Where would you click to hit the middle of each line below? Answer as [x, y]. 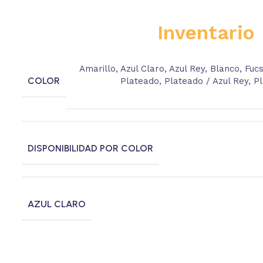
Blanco [225, 68]
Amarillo [97, 68]
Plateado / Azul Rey [206, 81]
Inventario [205, 32]
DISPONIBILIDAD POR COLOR [90, 148]
